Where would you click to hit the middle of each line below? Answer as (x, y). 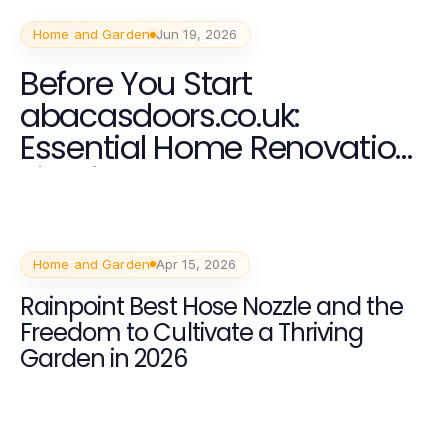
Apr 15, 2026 (196, 263)
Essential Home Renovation (217, 147)
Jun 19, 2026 (196, 34)
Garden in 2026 (103, 358)
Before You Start (136, 83)
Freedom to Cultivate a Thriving (192, 332)
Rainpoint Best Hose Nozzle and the (212, 306)
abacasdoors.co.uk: (160, 115)
